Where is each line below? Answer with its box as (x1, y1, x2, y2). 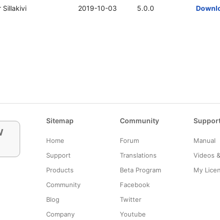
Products (46, 166, 74, 174)
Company (46, 210, 75, 218)
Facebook (120, 181, 150, 189)
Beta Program (120, 166, 161, 174)
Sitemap (46, 116, 74, 125)
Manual (193, 137, 216, 144)
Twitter (120, 195, 141, 203)
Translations (120, 151, 157, 159)
